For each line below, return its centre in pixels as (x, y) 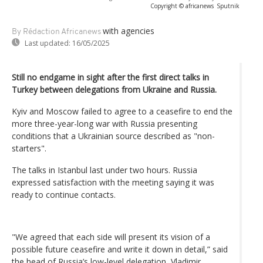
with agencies (129, 31)
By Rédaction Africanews (56, 32)
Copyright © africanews (182, 6)
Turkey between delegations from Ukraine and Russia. (114, 89)
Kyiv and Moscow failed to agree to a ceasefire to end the (122, 111)
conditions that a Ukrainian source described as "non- (113, 136)
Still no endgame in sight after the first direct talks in (110, 77)
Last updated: (48, 43)
